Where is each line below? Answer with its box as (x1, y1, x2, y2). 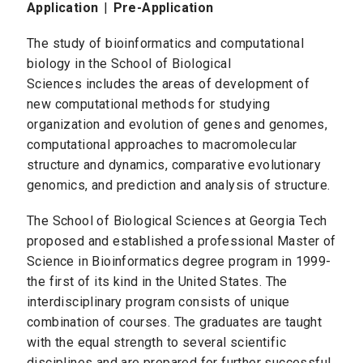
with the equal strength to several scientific (27, 335, 286, 351)
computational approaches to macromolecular (27, 137, 297, 153)
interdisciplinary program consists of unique (27, 294, 290, 310)
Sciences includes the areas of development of (27, 76, 310, 92)
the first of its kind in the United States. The (27, 274, 288, 290)
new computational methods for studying (27, 96, 271, 113)
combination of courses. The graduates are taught (27, 314, 322, 331)
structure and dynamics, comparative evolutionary (27, 157, 322, 173)
